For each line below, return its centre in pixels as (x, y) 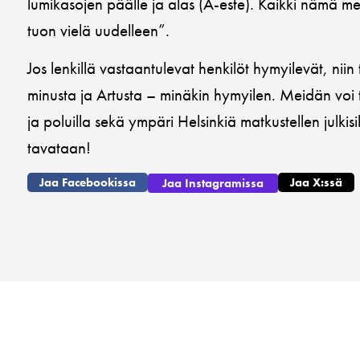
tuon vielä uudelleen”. (98, 30)
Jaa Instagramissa (213, 183)
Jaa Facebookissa (88, 182)
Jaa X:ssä (316, 182)
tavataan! (59, 148)
